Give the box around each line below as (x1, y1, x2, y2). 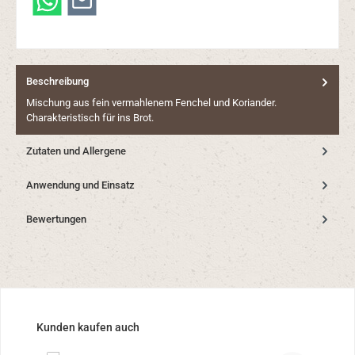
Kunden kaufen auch (36, 321, 139, 335)
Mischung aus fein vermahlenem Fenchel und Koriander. (26, 96, 277, 109)
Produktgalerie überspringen (16, 320, 142, 333)
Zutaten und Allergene (26, 144, 126, 157)
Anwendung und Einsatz (26, 178, 135, 191)
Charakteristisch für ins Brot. (26, 111, 154, 124)
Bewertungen (26, 212, 86, 225)
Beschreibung (26, 75, 89, 88)
